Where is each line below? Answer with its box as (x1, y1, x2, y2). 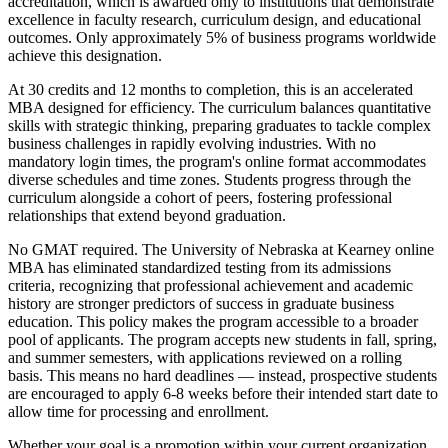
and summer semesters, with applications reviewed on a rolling (8, 348, 402, 366)
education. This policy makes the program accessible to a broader (8, 312, 418, 330)
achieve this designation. (8, 46, 162, 64)
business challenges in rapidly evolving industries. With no (8, 134, 376, 152)
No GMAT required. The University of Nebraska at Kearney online (8, 240, 434, 258)
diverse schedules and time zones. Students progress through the (8, 170, 411, 188)
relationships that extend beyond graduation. (8, 206, 286, 224)
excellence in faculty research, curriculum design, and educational (8, 10, 421, 28)
